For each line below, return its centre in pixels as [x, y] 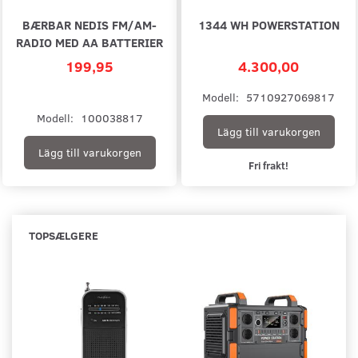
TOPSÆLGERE [64, 235]
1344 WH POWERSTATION [268, 24]
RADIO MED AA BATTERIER [89, 42]
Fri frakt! [268, 165]
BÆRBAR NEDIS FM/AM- [89, 24]
